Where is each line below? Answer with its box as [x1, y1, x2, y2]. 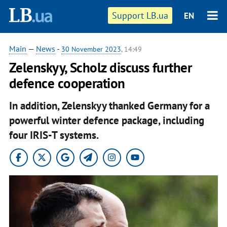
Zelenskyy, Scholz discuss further [9, 59, 192, 76]
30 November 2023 [61, 45, 121, 54]
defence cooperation [9, 74, 125, 92]
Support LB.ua [112, 10, 169, 21]
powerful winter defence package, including [9, 113, 204, 127]
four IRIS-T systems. [9, 128, 99, 142]
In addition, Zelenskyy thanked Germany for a [9, 98, 210, 112]
